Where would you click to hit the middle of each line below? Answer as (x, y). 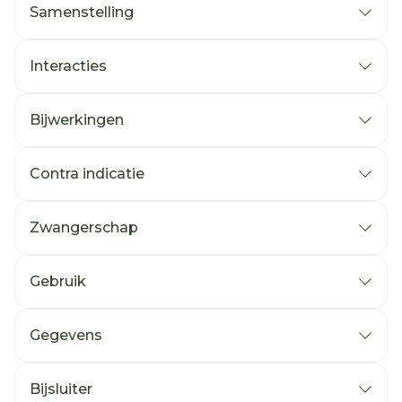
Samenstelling (82, 12)
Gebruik (58, 281)
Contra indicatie (87, 174)
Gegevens (66, 335)
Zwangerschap (84, 227)
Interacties (68, 66)
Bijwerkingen (77, 120)
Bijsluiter (61, 389)
